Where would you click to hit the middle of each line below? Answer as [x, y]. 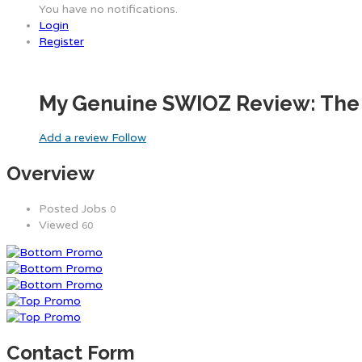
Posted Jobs [74, 208]
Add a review [75, 137]
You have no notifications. [108, 9]
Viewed [60, 225]
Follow [129, 137]
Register [61, 42]
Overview [51, 173]
